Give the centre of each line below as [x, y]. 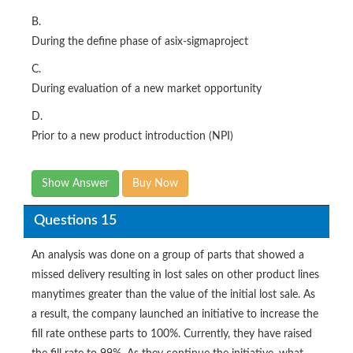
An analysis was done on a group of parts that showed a [168, 255]
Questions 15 [75, 221]
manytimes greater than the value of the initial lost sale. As [173, 294]
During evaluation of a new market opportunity [147, 89]
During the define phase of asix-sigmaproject [140, 41]
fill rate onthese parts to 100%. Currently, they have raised [172, 334]
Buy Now [155, 183]
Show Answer [75, 183]
